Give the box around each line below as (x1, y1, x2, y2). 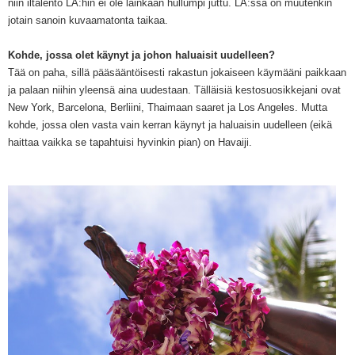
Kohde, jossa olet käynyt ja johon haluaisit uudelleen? (8, 49, 275, 62)
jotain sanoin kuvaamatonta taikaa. (8, 14, 168, 27)
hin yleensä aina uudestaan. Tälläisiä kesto (63, 84, 261, 97)
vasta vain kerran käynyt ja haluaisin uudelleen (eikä (92, 119, 332, 132)
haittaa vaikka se (8, 136, 90, 149)
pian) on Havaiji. (175, 136, 252, 149)
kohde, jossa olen (8, 119, 92, 132)
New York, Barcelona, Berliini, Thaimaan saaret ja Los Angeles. (8, 101, 301, 114)
